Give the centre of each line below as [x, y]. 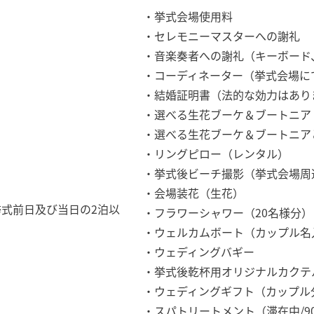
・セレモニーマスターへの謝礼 [221, 36]
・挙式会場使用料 [188, 16]
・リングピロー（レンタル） [216, 154]
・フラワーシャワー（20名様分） [228, 213]
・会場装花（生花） [193, 193]
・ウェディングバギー [199, 252]
